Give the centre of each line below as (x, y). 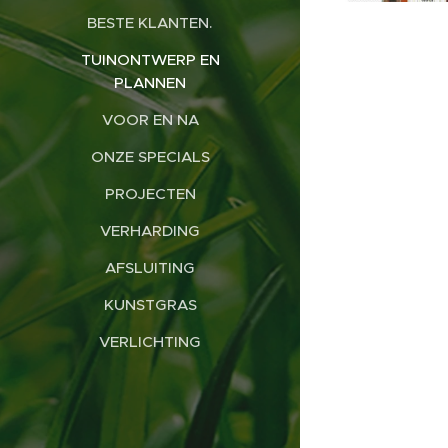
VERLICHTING (150, 341)
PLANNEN (150, 82)
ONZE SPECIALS (150, 156)
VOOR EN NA (150, 119)
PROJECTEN (150, 193)
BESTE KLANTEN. (150, 22)
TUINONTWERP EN (150, 59)
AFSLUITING (150, 267)
